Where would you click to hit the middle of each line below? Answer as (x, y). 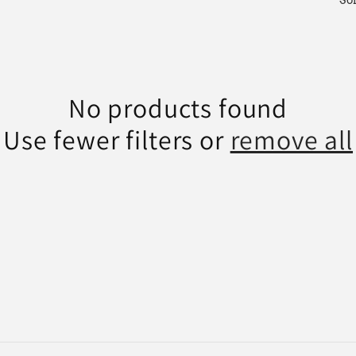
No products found (178, 108)
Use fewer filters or (116, 140)
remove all (292, 140)
